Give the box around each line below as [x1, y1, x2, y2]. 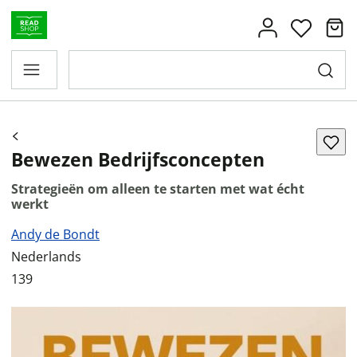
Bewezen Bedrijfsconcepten [11, 147, 265, 172]
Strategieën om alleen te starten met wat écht [11, 180, 304, 198]
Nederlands [11, 248, 81, 265]
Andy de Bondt [11, 226, 100, 243]
